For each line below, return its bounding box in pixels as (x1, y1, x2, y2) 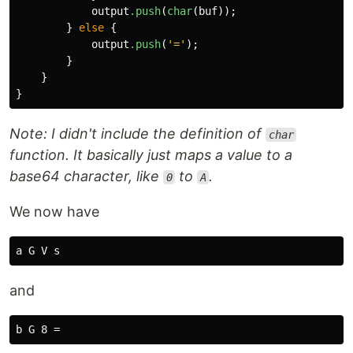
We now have (9, 203, 99, 220)
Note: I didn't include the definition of (9, 125, 266, 142)
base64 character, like (9, 168, 163, 184)
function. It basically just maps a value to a (9, 147, 292, 163)
